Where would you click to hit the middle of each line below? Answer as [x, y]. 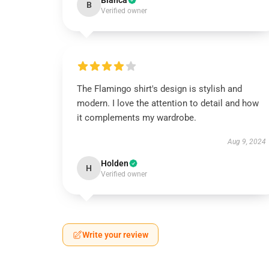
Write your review [115, 235]
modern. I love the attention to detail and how [168, 103]
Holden [115, 163]
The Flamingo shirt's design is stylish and [159, 89]
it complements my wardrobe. [137, 118]
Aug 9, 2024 [246, 142]
